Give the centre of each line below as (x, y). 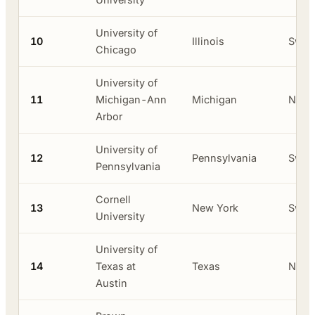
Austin (111, 283)
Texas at (116, 266)
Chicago (116, 49)
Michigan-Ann (131, 99)
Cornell (113, 199)
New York (215, 207)
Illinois (208, 41)
